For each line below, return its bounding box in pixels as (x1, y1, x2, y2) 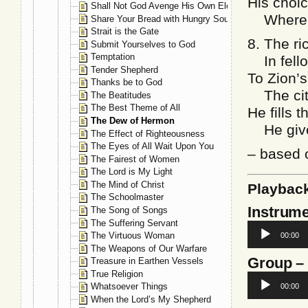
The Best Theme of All (91, 102, 180, 113)
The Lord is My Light (91, 166, 173, 177)
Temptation (91, 52, 135, 63)
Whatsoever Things (91, 281, 168, 292)
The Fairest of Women (91, 153, 179, 164)
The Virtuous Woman (91, 230, 175, 241)
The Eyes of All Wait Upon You (91, 141, 214, 152)
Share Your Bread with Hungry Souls (91, 13, 236, 24)
